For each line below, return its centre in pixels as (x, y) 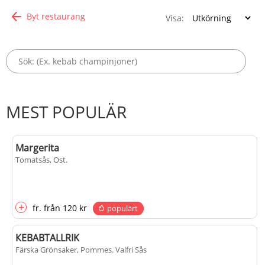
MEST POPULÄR (66, 112)
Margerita (37, 148)
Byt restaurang (56, 16)
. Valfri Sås (129, 250)
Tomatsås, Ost (41, 160)
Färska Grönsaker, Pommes (64, 250)
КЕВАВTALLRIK (47, 238)
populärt (122, 208)
